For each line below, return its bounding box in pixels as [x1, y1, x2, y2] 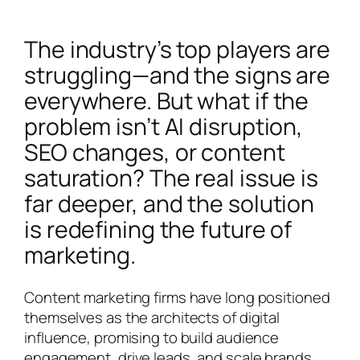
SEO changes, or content [24, 137, 285, 169]
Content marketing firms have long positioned [24, 286, 330, 308]
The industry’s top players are [24, 34, 330, 66]
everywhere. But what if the [24, 85, 309, 117]
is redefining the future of [24, 214, 292, 246]
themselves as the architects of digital [24, 306, 280, 328]
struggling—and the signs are [24, 59, 331, 92]
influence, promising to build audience [24, 326, 280, 348]
